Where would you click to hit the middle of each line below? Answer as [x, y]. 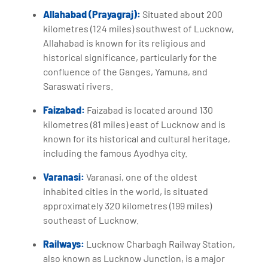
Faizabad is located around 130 [149, 109]
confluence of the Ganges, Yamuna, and [126, 71]
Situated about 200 [182, 14]
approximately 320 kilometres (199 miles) [128, 205]
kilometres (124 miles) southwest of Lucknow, [139, 28]
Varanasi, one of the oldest [141, 176]
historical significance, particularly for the [130, 57]
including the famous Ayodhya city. [115, 153]
